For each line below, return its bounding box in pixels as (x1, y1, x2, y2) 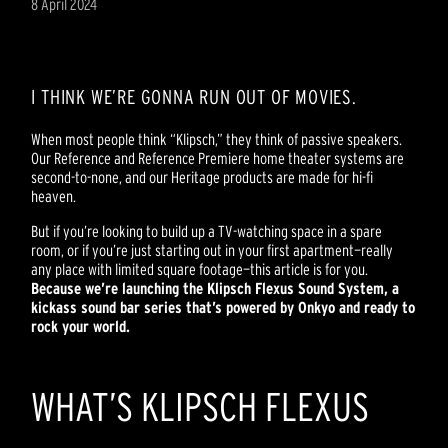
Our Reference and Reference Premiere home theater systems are (31, 149, 405, 168)
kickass (31, 298, 82, 317)
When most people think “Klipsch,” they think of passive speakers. (31, 130, 403, 149)
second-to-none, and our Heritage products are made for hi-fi (31, 168, 374, 187)
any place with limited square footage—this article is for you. (31, 260, 369, 279)
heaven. (31, 187, 77, 206)
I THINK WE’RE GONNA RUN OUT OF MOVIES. (31, 86, 357, 109)
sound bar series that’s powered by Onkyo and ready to (81, 298, 416, 317)
